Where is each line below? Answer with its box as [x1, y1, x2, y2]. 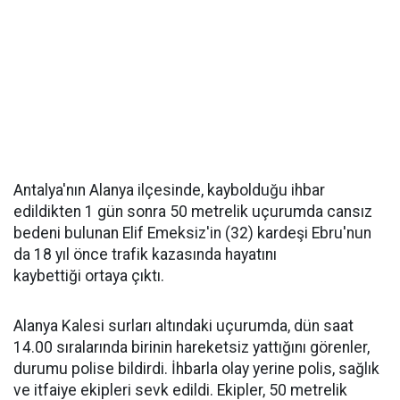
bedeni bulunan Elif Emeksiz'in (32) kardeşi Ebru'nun [13, 224, 371, 242]
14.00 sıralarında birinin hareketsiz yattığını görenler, [13, 338, 370, 356]
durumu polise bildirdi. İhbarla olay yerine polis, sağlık [13, 360, 379, 378]
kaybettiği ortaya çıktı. [13, 267, 164, 285]
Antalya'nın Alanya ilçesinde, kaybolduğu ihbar [13, 181, 325, 199]
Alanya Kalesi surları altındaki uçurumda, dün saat [13, 317, 354, 335]
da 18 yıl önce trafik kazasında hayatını [13, 246, 277, 263]
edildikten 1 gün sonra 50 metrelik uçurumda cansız [13, 203, 372, 221]
